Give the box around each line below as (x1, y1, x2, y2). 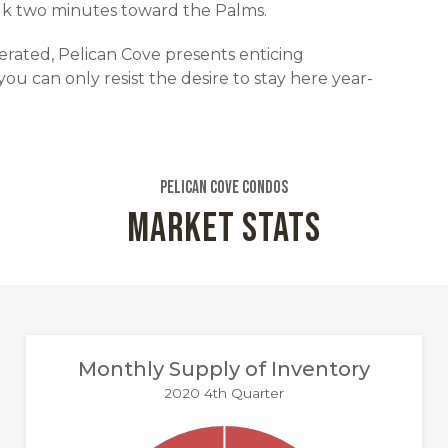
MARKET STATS (127, 204, 321, 253)
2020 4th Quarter (163, 384, 284, 401)
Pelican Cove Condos (160, 176, 288, 198)
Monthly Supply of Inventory (77, 356, 370, 381)
